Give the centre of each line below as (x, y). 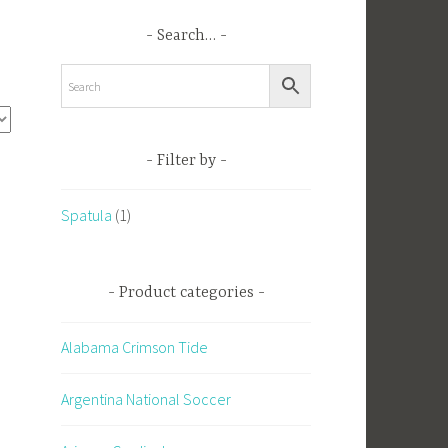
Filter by (186, 160)
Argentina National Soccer (146, 398)
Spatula (86, 214)
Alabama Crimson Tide (134, 347)
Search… (186, 35)
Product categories (186, 293)
